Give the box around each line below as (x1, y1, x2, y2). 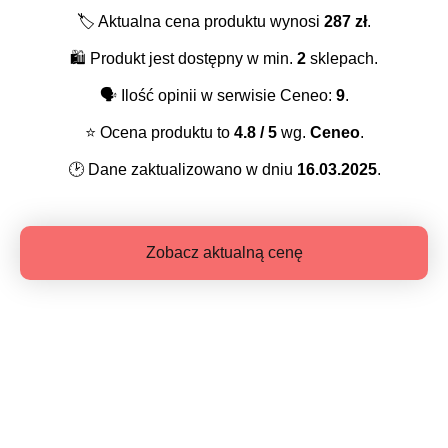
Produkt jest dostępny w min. (86, 50, 297, 68)
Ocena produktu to (95, 124, 234, 142)
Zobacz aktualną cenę (145, 244, 303, 262)
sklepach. (306, 50, 378, 68)
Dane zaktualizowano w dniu (83, 161, 297, 179)
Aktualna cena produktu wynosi (95, 13, 324, 31)
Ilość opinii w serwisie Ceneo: (116, 87, 336, 105)
